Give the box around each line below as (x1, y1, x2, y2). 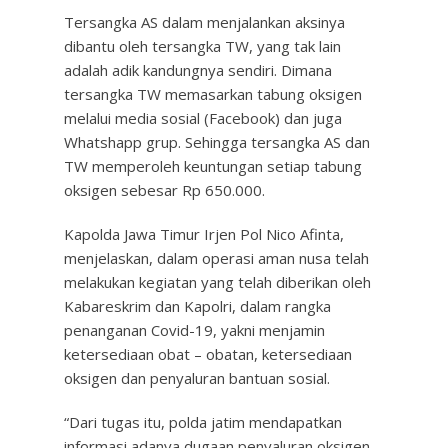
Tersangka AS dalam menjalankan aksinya (64, 12, 345, 32)
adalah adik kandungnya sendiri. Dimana (64, 60, 332, 80)
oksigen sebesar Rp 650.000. (64, 180, 265, 200)
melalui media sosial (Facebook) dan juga (64, 108, 342, 128)
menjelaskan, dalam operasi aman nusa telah (64, 248, 369, 268)
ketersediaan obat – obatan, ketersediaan (64, 344, 352, 364)
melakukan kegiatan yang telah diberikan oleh (64, 272, 371, 292)
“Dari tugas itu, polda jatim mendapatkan (64, 412, 342, 432)
